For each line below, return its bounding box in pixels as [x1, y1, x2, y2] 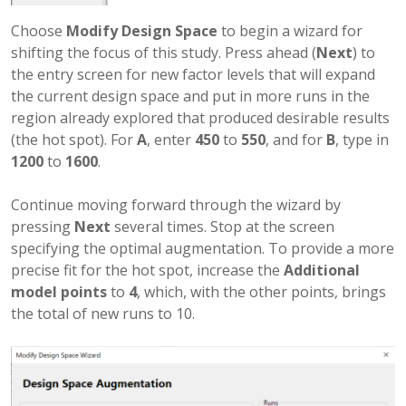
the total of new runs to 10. [11, 303, 195, 324]
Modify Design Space [66, 20, 217, 41]
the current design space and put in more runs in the [11, 85, 370, 106]
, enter [147, 129, 195, 150]
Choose [11, 20, 66, 41]
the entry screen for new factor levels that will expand [11, 63, 375, 84]
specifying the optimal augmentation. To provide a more [11, 237, 394, 258]
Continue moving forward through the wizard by [11, 194, 341, 215]
